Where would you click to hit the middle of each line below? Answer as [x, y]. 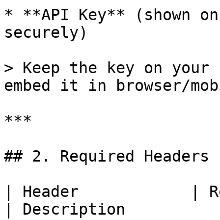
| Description [65, 209]
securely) [46, 32]
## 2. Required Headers [107, 156]
